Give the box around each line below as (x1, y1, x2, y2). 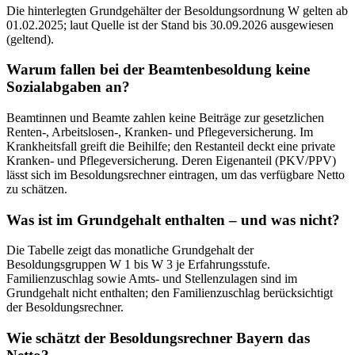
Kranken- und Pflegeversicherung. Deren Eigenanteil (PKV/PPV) (6, 154, 336, 167)
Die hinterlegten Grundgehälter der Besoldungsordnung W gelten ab (6, 3, 348, 17)
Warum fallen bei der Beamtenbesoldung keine (6, 61, 310, 78)
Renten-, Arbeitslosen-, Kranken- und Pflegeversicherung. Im (6, 125, 313, 139)
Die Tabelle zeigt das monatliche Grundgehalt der (6, 243, 254, 258)
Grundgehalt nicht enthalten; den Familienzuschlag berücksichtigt (6, 286, 333, 300)
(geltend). (6, 32, 54, 46)
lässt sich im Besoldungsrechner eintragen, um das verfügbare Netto (6, 168, 345, 181)
